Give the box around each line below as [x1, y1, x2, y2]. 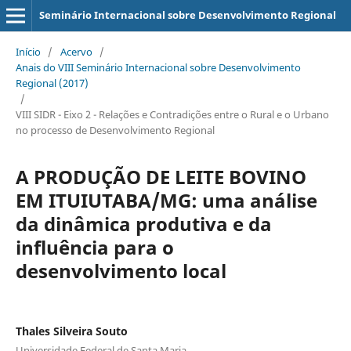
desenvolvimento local [15, 257, 226, 284]
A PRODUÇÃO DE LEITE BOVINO [15, 163, 306, 190]
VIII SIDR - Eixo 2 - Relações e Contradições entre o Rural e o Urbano [15, 107, 329, 121]
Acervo [60, 44, 92, 59]
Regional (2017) [15, 75, 89, 90]
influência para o [15, 233, 174, 260]
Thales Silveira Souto [15, 323, 128, 338]
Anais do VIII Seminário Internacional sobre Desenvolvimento [15, 60, 301, 74]
